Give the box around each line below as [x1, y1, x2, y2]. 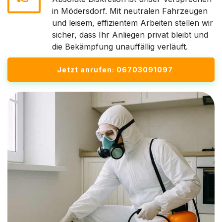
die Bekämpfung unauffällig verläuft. [52, 42, 188, 52]
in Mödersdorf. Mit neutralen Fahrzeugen [52, 6, 208, 16]
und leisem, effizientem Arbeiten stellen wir [52, 18, 213, 28]
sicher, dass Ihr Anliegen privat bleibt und [52, 30, 208, 40]
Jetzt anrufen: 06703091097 [57, 65, 173, 74]
